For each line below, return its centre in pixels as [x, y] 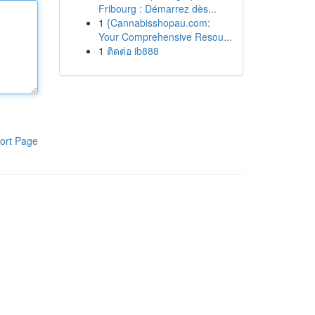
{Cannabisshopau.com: [158, 22]
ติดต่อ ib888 [133, 51]
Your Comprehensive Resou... [165, 37]
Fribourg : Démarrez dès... [157, 8]
